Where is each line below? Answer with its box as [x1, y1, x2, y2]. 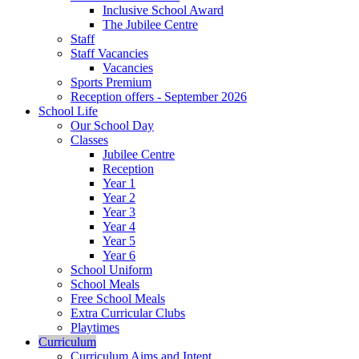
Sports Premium [71, 75, 151, 90]
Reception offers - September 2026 [71, 90, 247, 104]
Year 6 [103, 248, 135, 263]
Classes [71, 133, 108, 147]
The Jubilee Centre [103, 18, 198, 32]
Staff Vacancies [71, 46, 148, 61]
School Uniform [71, 263, 152, 277]
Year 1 [103, 176, 135, 191]
